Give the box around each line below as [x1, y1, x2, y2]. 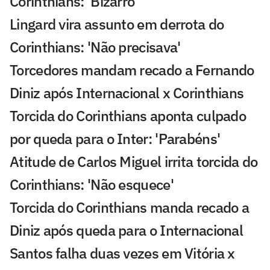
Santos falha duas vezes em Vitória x [10, 243, 235, 263]
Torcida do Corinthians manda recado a [10, 198, 250, 218]
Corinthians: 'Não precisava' [10, 37, 181, 57]
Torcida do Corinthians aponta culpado [10, 106, 246, 126]
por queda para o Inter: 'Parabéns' [10, 129, 221, 149]
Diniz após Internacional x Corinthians [10, 83, 244, 103]
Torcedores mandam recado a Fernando [10, 60, 254, 80]
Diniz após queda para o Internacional [10, 221, 243, 240]
